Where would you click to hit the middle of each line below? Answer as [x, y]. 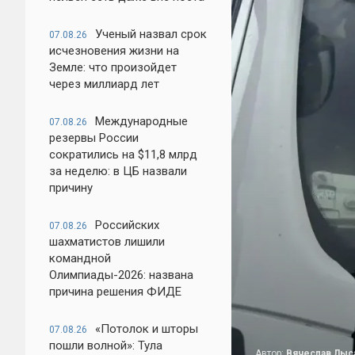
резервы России [94, 138]
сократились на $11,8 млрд [123, 155]
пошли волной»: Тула [106, 345]
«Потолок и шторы [147, 329]
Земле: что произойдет [113, 67]
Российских [127, 225]
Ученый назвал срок [151, 34]
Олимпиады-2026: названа [121, 275]
